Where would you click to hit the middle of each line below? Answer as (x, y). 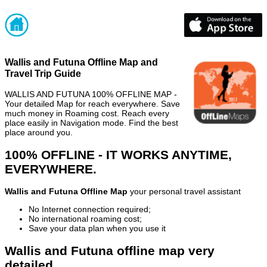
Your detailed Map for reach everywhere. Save (92, 103)
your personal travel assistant (184, 192)
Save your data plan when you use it (97, 229)
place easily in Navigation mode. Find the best (91, 122)
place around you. (39, 132)
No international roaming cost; (85, 219)
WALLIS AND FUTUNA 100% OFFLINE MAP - (91, 94)
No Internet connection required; (90, 209)
